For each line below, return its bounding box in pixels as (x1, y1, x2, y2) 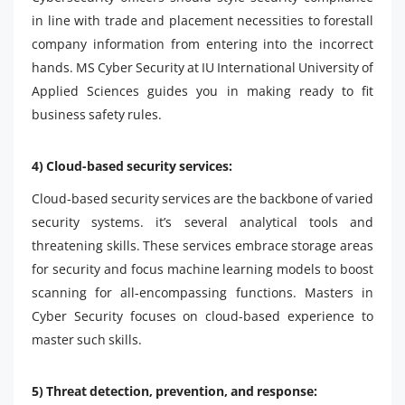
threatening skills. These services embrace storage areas (32, 236, 373, 254)
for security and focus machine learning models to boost (32, 259, 373, 278)
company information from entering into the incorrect (32, 34, 373, 52)
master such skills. (32, 330, 142, 348)
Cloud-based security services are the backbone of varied (32, 189, 373, 207)
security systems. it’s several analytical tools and (32, 212, 373, 231)
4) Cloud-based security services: (32, 156, 232, 174)
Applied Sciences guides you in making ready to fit (32, 81, 373, 99)
